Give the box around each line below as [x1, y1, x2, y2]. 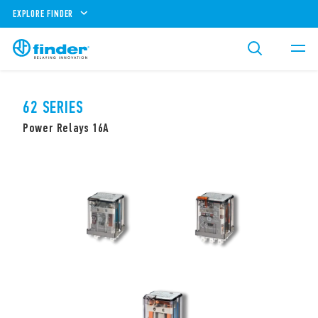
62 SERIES [23, 97, 84, 117]
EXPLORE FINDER [13, 7, 74, 20]
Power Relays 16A [23, 120, 110, 136]
